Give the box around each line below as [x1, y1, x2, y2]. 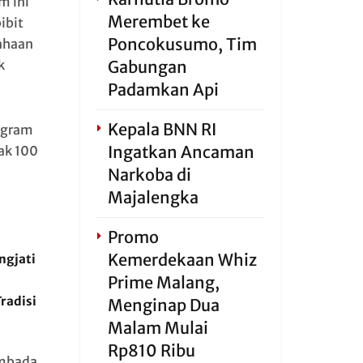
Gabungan [107, 57, 187, 77]
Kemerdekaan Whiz [107, 250, 257, 270]
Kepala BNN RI [107, 119, 216, 139]
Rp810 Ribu [107, 340, 195, 361]
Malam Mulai [107, 318, 208, 338]
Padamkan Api [107, 79, 219, 100]
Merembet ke [107, 11, 210, 32]
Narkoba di [107, 164, 191, 185]
